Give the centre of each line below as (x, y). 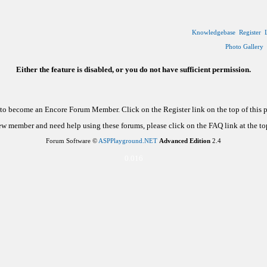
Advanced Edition (185, 141)
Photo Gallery (244, 46)
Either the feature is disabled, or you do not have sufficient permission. (133, 69)
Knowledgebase (213, 32)
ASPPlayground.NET (128, 141)
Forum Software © (72, 141)
